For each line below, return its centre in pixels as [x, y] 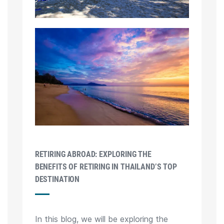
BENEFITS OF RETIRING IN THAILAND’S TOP [106, 166]
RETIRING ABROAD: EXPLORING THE [93, 154]
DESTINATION [57, 179]
